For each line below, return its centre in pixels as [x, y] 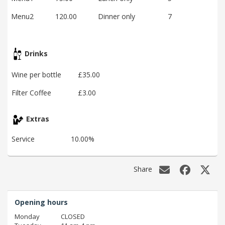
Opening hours [41, 202]
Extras [37, 119]
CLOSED [73, 217]
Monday [27, 217]
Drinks [35, 53]
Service [23, 139]
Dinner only [117, 16]
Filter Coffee [31, 92]
